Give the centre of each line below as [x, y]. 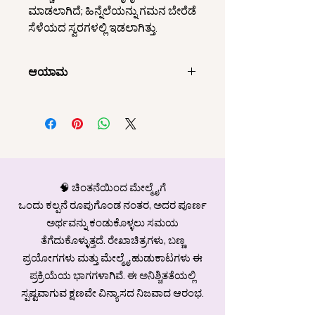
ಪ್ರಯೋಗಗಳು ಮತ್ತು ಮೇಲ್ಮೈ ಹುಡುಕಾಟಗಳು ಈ [112, 258]
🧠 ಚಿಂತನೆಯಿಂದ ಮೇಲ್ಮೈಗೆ [112, 188]
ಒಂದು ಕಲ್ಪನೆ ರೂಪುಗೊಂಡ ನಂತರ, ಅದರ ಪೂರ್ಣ [112, 205]
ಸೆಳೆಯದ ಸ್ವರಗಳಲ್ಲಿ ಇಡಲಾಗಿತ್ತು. [93, 28]
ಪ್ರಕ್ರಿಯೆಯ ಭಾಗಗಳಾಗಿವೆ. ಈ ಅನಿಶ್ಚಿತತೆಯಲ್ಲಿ [112, 276]
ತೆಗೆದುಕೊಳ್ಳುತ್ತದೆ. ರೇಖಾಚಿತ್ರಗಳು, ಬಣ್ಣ [112, 240]
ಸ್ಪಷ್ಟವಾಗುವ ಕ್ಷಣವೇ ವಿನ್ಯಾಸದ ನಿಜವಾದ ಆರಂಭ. [112, 293]
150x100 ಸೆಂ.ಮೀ [63, 100]
